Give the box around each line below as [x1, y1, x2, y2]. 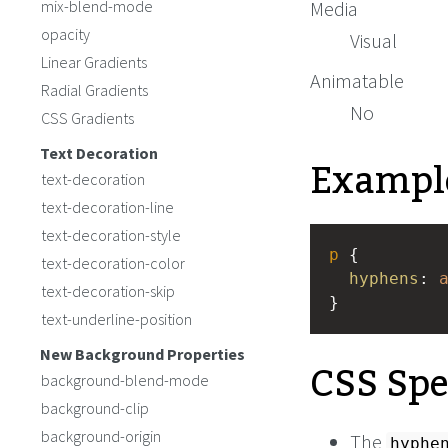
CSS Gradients [41, 108, 134, 128]
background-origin [41, 426, 161, 446]
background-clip [41, 398, 149, 418]
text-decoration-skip [41, 281, 175, 301]
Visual [350, 28, 397, 53]
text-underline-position [41, 309, 192, 329]
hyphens [349, 269, 419, 288]
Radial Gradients [41, 80, 148, 100]
